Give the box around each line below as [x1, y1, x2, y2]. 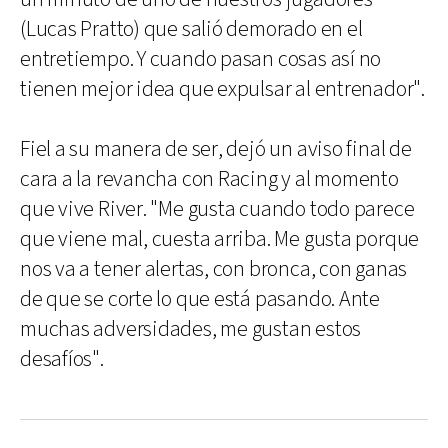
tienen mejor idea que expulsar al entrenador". [20, 75, 425, 104]
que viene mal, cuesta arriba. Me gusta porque [20, 225, 420, 254]
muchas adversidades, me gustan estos [20, 315, 362, 344]
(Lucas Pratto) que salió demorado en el [20, 15, 363, 44]
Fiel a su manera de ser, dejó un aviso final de [20, 135, 412, 164]
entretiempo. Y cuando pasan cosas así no [20, 45, 382, 74]
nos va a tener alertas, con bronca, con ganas [20, 255, 408, 284]
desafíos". [20, 345, 104, 374]
